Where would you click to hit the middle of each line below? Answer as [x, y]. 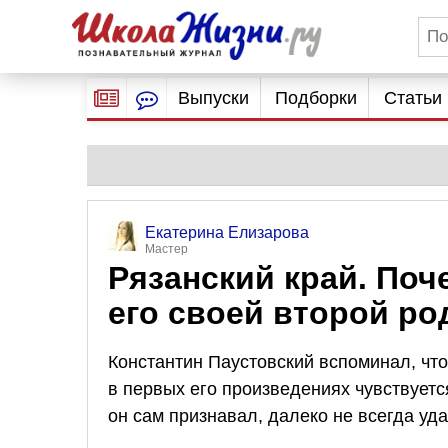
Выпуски [213, 98]
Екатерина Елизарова [227, 232]
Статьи [412, 98]
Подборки [316, 98]
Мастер [166, 249]
